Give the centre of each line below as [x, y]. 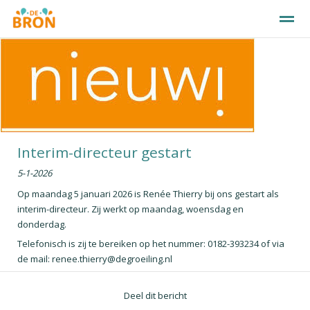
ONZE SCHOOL [51, 57]
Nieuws [40, 111]
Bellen [175, 111]
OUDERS [213, 57]
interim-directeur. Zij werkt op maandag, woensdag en [130, 209]
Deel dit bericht [155, 295]
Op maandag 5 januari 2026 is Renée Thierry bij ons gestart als [148, 193]
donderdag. [43, 224]
